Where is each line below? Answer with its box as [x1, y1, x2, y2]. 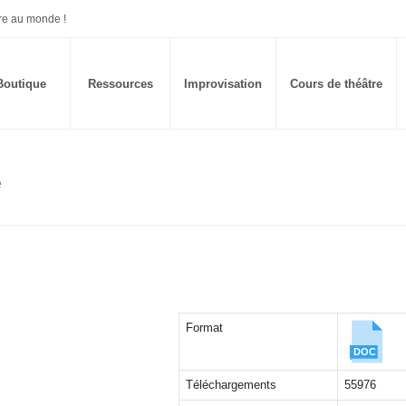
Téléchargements [186, 378, 277, 391]
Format [186, 321, 224, 334]
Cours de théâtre [290, 77, 382, 91]
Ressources [87, 77, 153, 91]
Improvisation [184, 77, 262, 91]
